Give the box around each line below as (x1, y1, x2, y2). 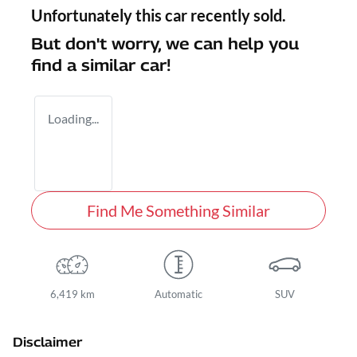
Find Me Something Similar (87, 201, 270, 221)
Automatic (154, 288, 202, 301)
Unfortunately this (31, 6, 165, 25)
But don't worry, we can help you (31, 34, 299, 54)
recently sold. (187, 6, 286, 25)
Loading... (48, 111, 99, 127)
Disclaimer (13, 335, 82, 351)
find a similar (31, 56, 140, 76)
